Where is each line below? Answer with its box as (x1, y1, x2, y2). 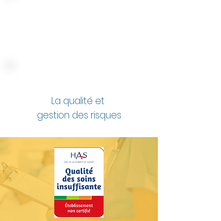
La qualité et (51, 94, 107, 108)
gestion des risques (37, 109, 121, 122)
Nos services (49, 23, 109, 37)
